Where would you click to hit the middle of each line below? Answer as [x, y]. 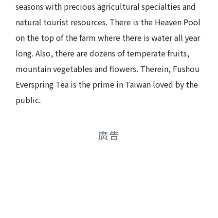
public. [28, 100]
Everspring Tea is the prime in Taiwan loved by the [107, 84]
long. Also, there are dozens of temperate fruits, [102, 53]
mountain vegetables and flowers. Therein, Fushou [108, 68]
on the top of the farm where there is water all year [108, 37]
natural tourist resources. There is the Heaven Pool [108, 22]
